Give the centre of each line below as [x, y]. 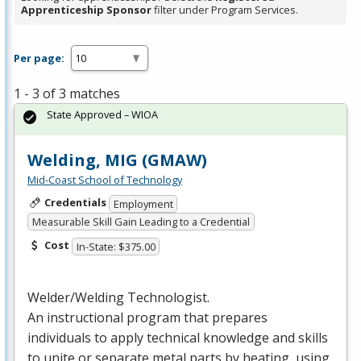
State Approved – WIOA [102, 115]
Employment [143, 203]
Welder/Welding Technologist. [118, 297]
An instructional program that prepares [147, 317]
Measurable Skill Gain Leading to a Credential [141, 222]
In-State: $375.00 [116, 246]
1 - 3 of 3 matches [67, 94]
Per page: [39, 58]
